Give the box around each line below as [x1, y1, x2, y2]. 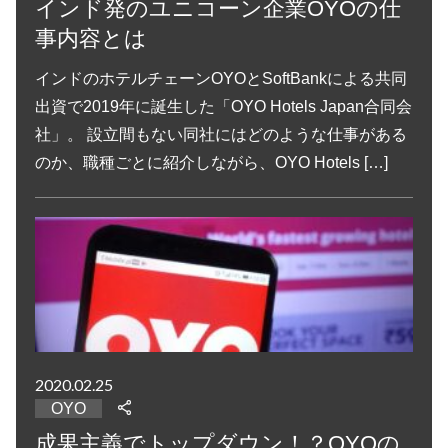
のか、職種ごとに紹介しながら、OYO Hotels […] [35, 154, 389, 172]
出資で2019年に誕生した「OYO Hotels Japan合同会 [35, 98, 413, 116]
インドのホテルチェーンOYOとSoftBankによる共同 [35, 70, 408, 88]
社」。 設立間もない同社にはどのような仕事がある [35, 126, 408, 144]
